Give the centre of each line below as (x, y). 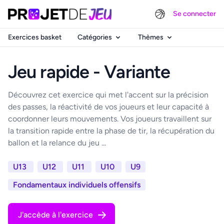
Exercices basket (35, 37)
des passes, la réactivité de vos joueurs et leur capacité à (108, 107)
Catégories (95, 37)
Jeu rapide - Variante (89, 72)
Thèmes (151, 37)
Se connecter (194, 14)
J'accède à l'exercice (55, 215)
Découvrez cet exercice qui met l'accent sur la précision (108, 95)
